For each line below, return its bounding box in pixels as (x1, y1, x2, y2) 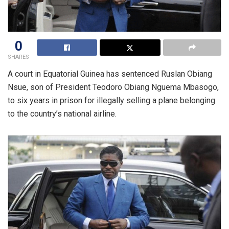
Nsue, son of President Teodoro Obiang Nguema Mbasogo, (8, 82, 219, 93)
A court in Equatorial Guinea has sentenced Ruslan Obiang (8, 69, 212, 79)
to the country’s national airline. (8, 109, 117, 119)
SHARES (8, 54, 29, 61)
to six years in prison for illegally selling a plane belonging (8, 96, 215, 106)
